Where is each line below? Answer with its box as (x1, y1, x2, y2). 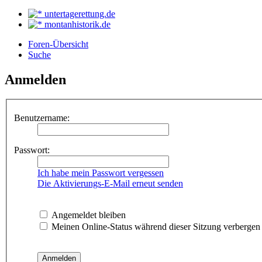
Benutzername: (14, 113, 70, 123)
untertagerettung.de (42, 8, 115, 19)
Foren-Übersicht (28, 39, 88, 49)
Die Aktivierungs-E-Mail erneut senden (37, 178, 183, 188)
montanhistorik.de (42, 19, 111, 29)
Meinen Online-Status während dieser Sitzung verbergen (49, 222, 260, 232)
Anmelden (5, 71, 66, 87)
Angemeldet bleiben (49, 210, 126, 220)
